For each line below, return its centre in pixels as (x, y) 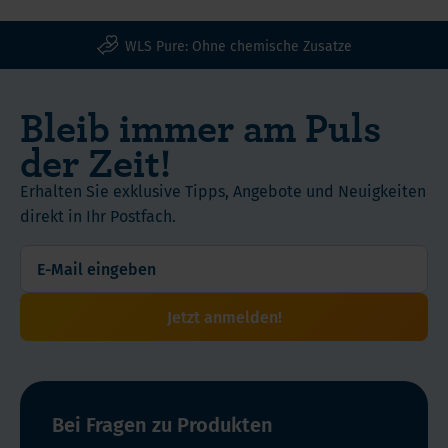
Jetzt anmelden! (224, 317)
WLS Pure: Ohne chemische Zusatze (238, 46)
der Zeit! (95, 161)
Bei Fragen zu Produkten (162, 425)
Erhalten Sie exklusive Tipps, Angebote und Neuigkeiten (223, 191)
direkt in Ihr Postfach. (98, 216)
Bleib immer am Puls (200, 126)
